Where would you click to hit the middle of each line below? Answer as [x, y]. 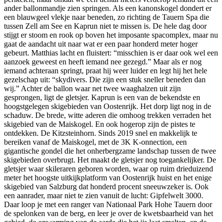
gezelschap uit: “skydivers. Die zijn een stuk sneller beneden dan [105, 80]
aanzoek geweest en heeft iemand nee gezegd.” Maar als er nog [103, 62]
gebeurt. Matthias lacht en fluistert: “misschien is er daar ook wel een [111, 53]
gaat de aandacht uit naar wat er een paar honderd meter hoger [101, 44]
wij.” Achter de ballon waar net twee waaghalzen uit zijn [92, 89]
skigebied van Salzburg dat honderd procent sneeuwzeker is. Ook [106, 187]
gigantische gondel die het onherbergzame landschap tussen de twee [110, 151]
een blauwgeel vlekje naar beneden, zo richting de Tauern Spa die [107, 17]
